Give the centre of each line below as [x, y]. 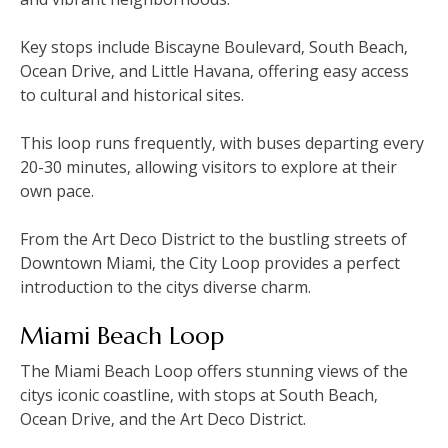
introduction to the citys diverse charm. [165, 287]
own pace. [57, 191]
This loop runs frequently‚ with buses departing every [222, 143]
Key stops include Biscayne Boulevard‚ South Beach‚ [214, 47]
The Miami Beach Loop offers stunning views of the [214, 371]
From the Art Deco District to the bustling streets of [213, 239]
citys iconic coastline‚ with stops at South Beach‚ [199, 395]
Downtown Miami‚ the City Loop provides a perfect [210, 263]
